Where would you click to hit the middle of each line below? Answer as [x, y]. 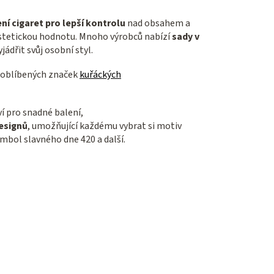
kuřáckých [100, 75]
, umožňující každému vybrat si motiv [105, 126]
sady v [186, 37]
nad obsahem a [158, 24]
